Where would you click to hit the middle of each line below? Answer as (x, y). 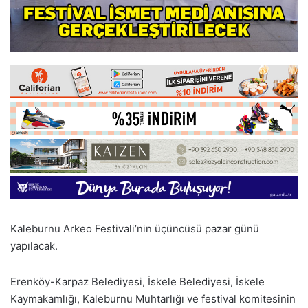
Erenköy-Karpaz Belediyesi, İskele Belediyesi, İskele (137, 281)
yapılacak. (34, 246)
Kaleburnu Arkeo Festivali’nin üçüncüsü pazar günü (135, 229)
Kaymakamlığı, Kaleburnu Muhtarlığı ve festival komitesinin (153, 298)
